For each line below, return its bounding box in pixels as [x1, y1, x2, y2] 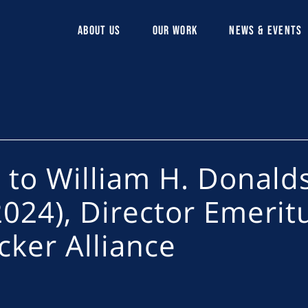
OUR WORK [152, 23, 198, 38]
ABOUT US [78, 23, 121, 38]
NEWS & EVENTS [229, 23, 302, 38]
